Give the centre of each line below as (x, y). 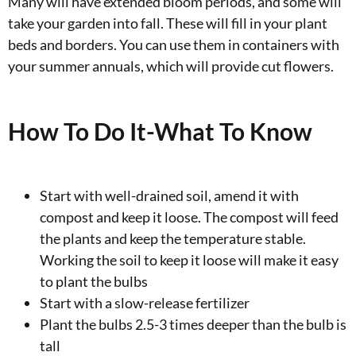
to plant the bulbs (94, 281)
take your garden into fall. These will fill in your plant (168, 23)
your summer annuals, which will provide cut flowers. (171, 66)
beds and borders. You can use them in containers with (174, 44)
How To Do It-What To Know (160, 131)
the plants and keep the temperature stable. (173, 238)
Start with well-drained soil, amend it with (169, 195)
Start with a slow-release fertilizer (145, 303)
